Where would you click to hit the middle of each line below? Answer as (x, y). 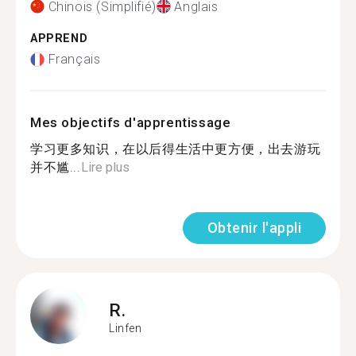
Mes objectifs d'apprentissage (131, 122)
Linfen (126, 328)
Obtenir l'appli (254, 228)
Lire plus (105, 167)
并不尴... (56, 167)
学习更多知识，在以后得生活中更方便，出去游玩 (176, 149)
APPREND (59, 38)
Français (74, 59)
